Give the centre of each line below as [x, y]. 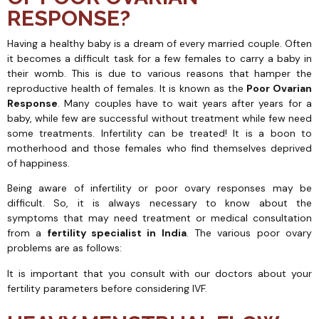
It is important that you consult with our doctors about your [159, 273]
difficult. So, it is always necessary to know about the [159, 203]
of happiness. [38, 163]
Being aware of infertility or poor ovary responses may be [159, 188]
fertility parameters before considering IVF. [107, 288]
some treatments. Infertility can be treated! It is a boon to [159, 133]
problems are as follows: [64, 248]
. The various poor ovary [249, 233]
